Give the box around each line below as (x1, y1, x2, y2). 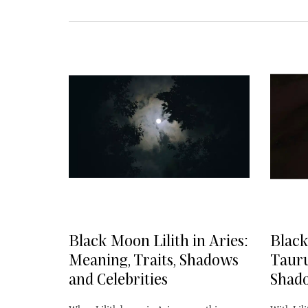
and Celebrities (68, 269, 168, 288)
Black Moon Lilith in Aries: (68, 231, 248, 250)
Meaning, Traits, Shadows (68, 250, 239, 269)
